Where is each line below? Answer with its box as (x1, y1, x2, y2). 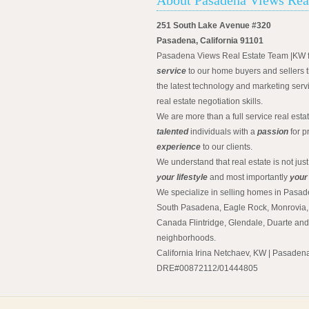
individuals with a (188, 126, 257, 137)
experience (157, 141, 201, 152)
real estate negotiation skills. (157, 96, 263, 106)
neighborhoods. (157, 232, 216, 243)
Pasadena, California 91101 (157, 35, 263, 46)
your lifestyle (157, 172, 208, 182)
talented (157, 126, 188, 137)
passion (257, 126, 288, 137)
